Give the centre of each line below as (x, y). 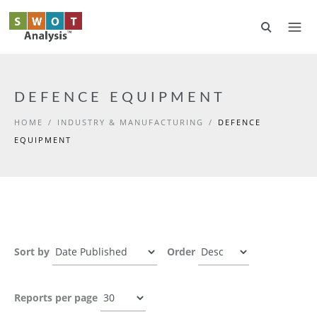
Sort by (32, 252)
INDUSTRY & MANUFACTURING (131, 122)
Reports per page (56, 298)
